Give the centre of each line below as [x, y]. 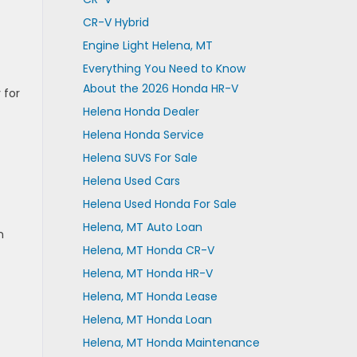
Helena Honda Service [143, 135]
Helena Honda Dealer [141, 112]
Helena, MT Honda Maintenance [171, 343]
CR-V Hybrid [116, 22]
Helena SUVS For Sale [140, 158]
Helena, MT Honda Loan [147, 320]
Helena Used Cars [131, 181]
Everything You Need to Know [164, 69]
